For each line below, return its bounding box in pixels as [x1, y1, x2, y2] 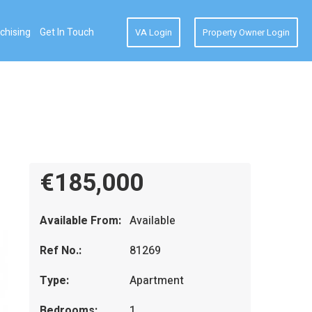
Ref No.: [39, 242, 81, 259]
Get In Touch [40, 24, 94, 40]
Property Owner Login [203, 26, 290, 39]
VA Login [135, 26, 172, 39]
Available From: [39, 212, 121, 229]
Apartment [130, 272, 185, 289]
